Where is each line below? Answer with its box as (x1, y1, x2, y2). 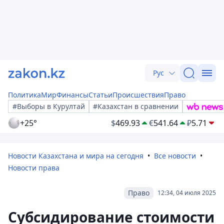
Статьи (88, 90, 112, 99)
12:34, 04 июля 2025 (157, 188, 216, 197)
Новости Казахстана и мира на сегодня (8, 151, 143, 160)
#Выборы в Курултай (12, 101, 85, 111)
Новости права (8, 163, 59, 172)
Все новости (154, 151, 196, 160)
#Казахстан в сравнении (93, 101, 178, 111)
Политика (8, 90, 41, 99)
